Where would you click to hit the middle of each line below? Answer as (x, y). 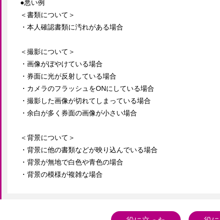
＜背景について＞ (48, 137)
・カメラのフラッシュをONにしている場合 (87, 88)
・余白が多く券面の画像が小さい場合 (79, 113)
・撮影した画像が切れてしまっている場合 (85, 101)
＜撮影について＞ (48, 52)
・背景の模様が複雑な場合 (61, 174)
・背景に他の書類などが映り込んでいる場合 (89, 150)
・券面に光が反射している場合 (68, 76)
